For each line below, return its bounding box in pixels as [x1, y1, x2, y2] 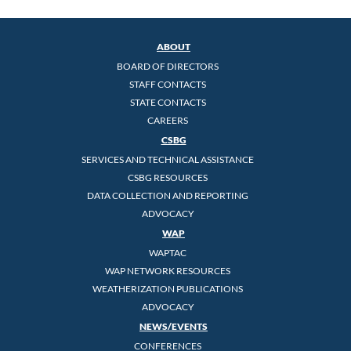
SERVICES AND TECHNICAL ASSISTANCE [81, 153, 254, 165]
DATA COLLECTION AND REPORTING [87, 189, 248, 201]
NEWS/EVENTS [139, 320, 208, 332]
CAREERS [147, 114, 188, 126]
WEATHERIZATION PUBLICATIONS [92, 282, 243, 295]
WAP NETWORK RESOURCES [105, 264, 230, 277]
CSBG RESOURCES [128, 171, 208, 183]
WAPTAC [149, 246, 186, 259]
